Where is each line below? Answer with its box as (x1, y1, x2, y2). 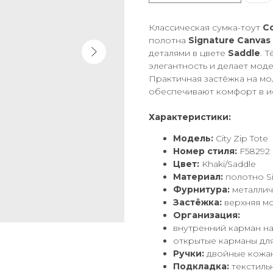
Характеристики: (149, 112, 231, 123)
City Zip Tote (213, 133, 268, 144)
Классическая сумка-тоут (149, 22, 263, 34)
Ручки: (173, 248, 204, 260)
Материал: (173, 171, 223, 183)
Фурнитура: (173, 184, 230, 196)
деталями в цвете (149, 48, 228, 59)
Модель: (173, 133, 213, 144)
